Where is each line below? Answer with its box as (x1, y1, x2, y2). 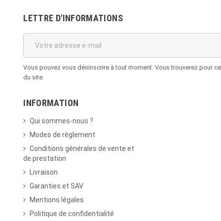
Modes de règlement (30, 131, 96, 139)
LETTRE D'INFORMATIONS (23, 13, 123, 24)
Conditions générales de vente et (30, 145, 135, 153)
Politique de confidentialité (30, 210, 114, 218)
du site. (23, 74, 44, 81)
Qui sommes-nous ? (30, 117, 94, 125)
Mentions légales (30, 196, 84, 204)
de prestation (23, 154, 67, 163)
